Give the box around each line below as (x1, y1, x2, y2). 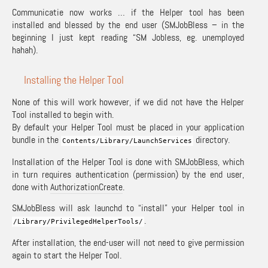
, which (218, 155, 245, 168)
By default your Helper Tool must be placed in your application (12, 120, 244, 133)
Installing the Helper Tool (24, 72, 124, 87)
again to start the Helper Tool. (12, 248, 121, 261)
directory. (193, 133, 230, 146)
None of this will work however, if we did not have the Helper (12, 95, 244, 108)
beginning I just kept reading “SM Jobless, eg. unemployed (12, 31, 244, 44)
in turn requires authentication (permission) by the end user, (12, 167, 244, 181)
